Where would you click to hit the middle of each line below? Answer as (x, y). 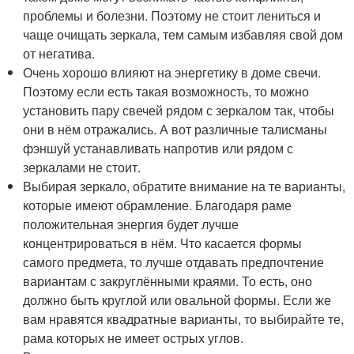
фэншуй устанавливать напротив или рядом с (158, 148)
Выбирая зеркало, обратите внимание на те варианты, (185, 186)
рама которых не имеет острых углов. (134, 338)
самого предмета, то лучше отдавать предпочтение (174, 262)
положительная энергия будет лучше (131, 224)
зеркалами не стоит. (82, 167)
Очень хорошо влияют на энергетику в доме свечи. (172, 72)
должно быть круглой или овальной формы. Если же (177, 300)
